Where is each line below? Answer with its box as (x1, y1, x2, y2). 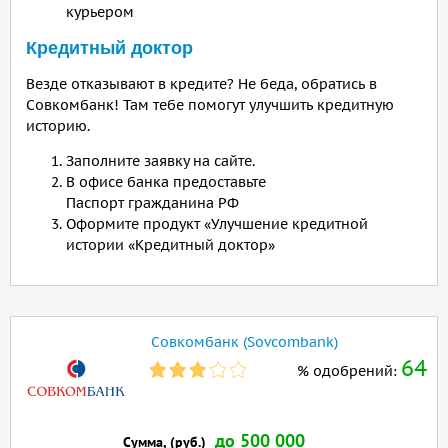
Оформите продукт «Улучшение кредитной (66, 215, 368, 234)
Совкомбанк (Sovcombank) (151, 333, 338, 352)
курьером (66, 3, 134, 22)
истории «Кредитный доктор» (66, 236, 275, 255)
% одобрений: (297, 362, 401, 381)
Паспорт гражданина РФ (66, 194, 239, 213)
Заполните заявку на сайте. (66, 152, 255, 171)
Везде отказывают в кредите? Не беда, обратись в (26, 75, 377, 94)
